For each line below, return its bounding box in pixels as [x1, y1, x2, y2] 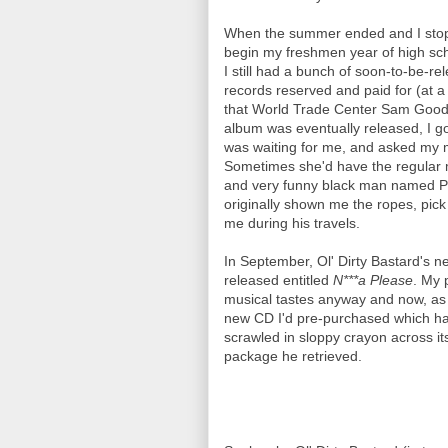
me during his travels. [224, 215, 360, 231]
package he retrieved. [224, 348, 362, 364]
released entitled [224, 272, 333, 288]
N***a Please [333, 272, 413, 288]
